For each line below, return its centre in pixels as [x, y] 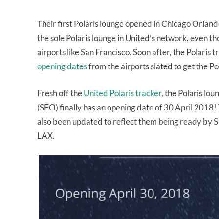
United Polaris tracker [122, 93]
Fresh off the [60, 93]
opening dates [62, 66]
